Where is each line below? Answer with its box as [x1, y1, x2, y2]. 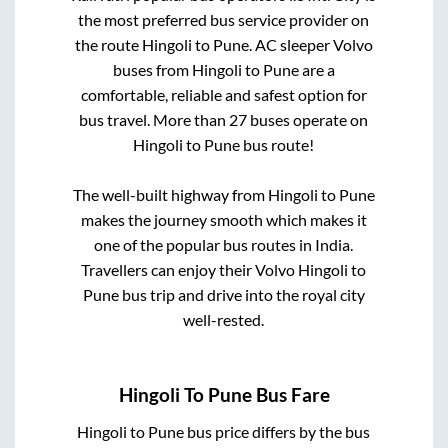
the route [74, 34, 142, 54]
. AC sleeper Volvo [248, 34, 373, 54]
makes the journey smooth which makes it [80, 209, 367, 229]
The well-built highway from [72, 184, 268, 204]
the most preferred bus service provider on [78, 9, 370, 29]
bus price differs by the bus [184, 422, 371, 442]
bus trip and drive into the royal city [118, 284, 365, 304]
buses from [112, 59, 192, 79]
